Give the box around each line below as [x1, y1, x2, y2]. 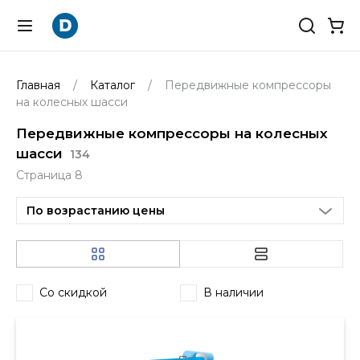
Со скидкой [39, 284, 107, 300]
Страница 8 [16, 168, 83, 182]
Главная [16, 78, 63, 92]
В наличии [203, 284, 264, 300]
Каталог [87, 78, 138, 92]
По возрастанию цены [27, 202, 165, 218]
